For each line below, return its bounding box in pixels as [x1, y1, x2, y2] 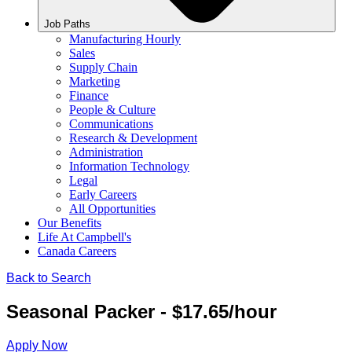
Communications [69, 117, 153, 130]
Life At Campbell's [38, 230, 131, 244]
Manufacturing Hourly [69, 32, 181, 46]
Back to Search [6, 271, 91, 284]
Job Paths [44, 18, 90, 30]
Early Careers [69, 188, 137, 201]
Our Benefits [38, 216, 101, 229]
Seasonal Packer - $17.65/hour [6, 300, 277, 322]
